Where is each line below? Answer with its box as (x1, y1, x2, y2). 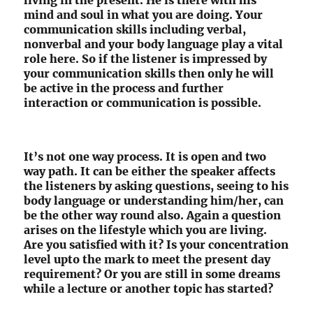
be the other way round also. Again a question (24, 208, 282, 223)
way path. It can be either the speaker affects (24, 164, 276, 179)
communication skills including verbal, (24, 22, 247, 37)
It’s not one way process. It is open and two (24, 150, 267, 164)
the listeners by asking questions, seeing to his (24, 179, 289, 194)
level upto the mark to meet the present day (24, 252, 271, 267)
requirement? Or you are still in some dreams (24, 267, 281, 282)
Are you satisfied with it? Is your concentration (24, 238, 289, 252)
